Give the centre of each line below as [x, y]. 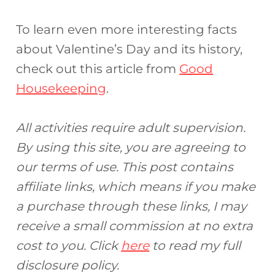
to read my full [195, 246]
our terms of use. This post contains [125, 167]
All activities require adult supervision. [131, 128]
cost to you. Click [69, 246]
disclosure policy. [68, 265]
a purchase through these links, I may [132, 207]
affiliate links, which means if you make [136, 187]
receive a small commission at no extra [135, 226]
